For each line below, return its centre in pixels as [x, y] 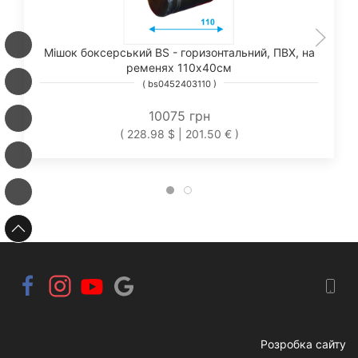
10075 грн [179, 115]
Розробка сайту [303, 344]
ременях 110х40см [179, 67]
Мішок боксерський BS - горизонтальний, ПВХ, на [179, 52]
